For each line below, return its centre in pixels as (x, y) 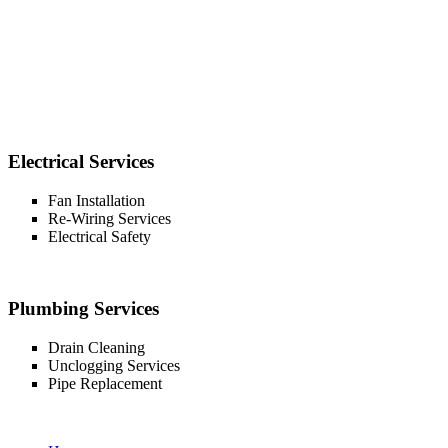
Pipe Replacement (105, 384)
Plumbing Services (83, 309)
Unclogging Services (114, 366)
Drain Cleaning (96, 348)
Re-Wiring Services (109, 218)
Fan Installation (96, 200)
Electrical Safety (99, 236)
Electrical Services (81, 162)
